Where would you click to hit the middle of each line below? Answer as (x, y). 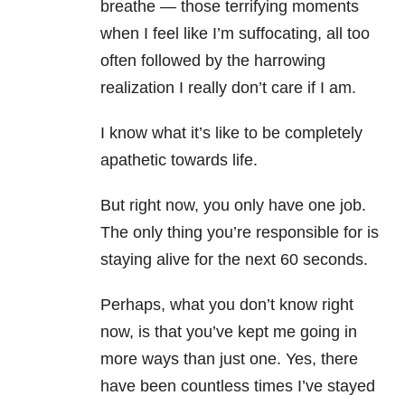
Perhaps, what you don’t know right (227, 305)
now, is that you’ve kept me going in (229, 332)
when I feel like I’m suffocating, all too (235, 34)
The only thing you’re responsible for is (240, 233)
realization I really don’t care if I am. (228, 88)
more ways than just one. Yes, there (229, 359)
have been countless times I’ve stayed (238, 386)
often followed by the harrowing (213, 61)
